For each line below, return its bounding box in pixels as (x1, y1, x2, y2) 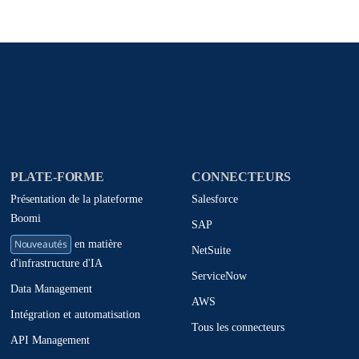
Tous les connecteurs (192, 321, 285, 334)
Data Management (10, 283, 92, 296)
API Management (10, 334, 90, 347)
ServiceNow (192, 270, 248, 283)
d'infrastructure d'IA (10, 257, 103, 270)
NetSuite (192, 244, 232, 257)
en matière (71, 238, 122, 251)
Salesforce (192, 193, 239, 206)
